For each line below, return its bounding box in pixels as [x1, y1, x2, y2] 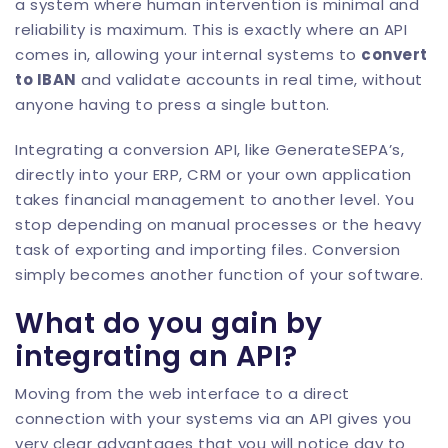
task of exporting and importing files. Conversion [15, 239, 401, 260]
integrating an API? [15, 337, 298, 376]
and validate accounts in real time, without [76, 69, 423, 90]
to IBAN [15, 69, 77, 90]
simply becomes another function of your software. [15, 264, 424, 285]
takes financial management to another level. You [15, 189, 414, 210]
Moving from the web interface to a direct [15, 383, 350, 404]
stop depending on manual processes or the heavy [15, 214, 422, 235]
